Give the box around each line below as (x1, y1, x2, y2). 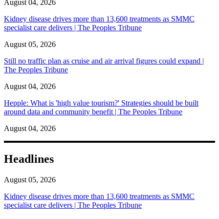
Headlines (4, 152, 54, 165)
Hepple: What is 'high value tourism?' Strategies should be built (4, 98, 198, 107)
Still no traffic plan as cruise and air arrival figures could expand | (4, 56, 204, 65)
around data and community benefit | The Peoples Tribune (4, 107, 182, 116)
